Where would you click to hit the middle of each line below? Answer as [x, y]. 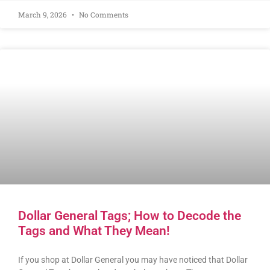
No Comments [103, 15]
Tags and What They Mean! [94, 231]
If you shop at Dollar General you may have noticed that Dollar [133, 260]
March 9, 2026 [43, 15]
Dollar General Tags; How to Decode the [130, 216]
